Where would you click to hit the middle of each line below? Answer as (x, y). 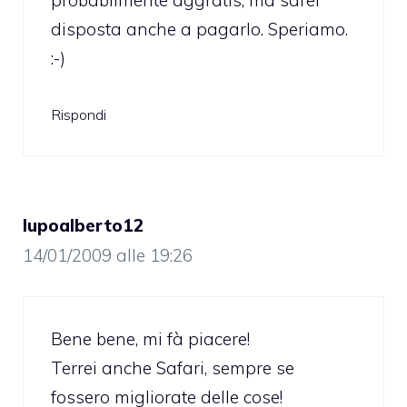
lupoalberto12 (83, 225)
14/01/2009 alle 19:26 (108, 255)
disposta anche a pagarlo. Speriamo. (199, 30)
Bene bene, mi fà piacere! (150, 339)
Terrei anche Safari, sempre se (173, 368)
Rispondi (79, 114)
